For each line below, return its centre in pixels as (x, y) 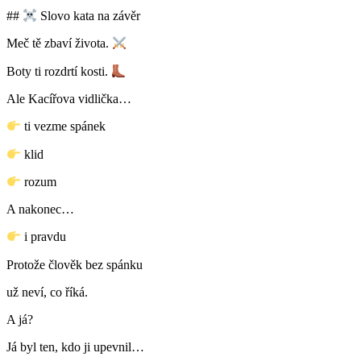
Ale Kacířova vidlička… (71, 99)
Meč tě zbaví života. (59, 44)
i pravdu (46, 237)
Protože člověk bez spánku (76, 264)
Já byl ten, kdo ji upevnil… (77, 346)
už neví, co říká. (49, 292)
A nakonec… (42, 210)
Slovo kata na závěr (89, 16)
